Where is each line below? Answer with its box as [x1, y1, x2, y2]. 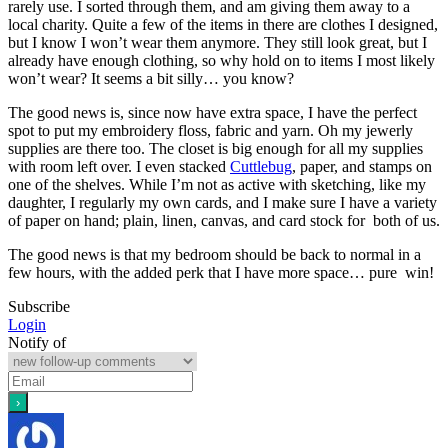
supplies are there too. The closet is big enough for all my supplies [8, 139, 423, 157]
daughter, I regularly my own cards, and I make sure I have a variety [8, 193, 437, 211]
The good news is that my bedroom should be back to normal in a [8, 245, 421, 263]
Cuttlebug [230, 157, 292, 175]
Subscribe [8, 297, 70, 315]
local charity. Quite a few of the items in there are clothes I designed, [8, 15, 438, 33]
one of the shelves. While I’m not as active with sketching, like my [8, 175, 426, 193]
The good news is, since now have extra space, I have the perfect [8, 103, 417, 121]
